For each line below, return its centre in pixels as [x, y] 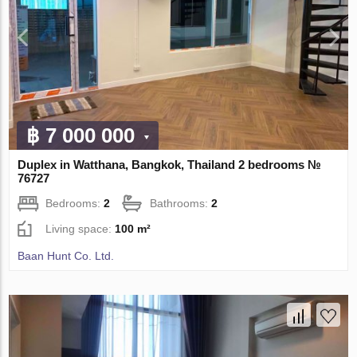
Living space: [80, 229]
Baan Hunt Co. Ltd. [66, 256]
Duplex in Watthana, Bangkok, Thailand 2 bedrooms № [170, 165]
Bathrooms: [181, 204]
